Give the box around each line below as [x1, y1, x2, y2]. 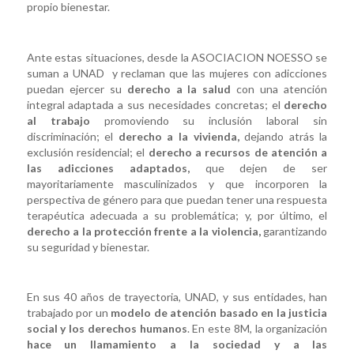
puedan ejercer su [26, 81, 127, 96]
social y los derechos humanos [26, 322, 187, 336]
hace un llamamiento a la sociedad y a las [26, 337, 328, 352]
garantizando [263, 224, 328, 238]
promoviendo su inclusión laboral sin [89, 113, 328, 127]
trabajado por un [26, 306, 111, 320]
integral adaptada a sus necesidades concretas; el [26, 97, 284, 111]
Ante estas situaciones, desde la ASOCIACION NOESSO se [26, 50, 328, 64]
